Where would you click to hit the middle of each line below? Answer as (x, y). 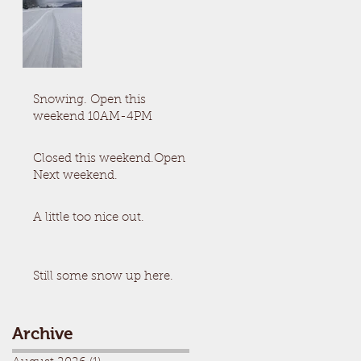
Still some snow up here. (103, 277)
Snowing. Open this (89, 100)
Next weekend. (75, 176)
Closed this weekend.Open (109, 159)
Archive (43, 333)
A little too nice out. (89, 218)
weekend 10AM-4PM (93, 117)
